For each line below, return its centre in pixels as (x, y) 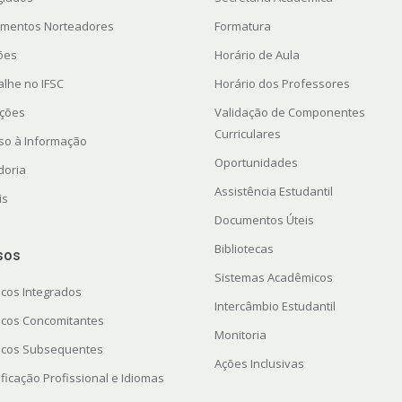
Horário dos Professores (282, 84)
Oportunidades (256, 163)
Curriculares (247, 134)
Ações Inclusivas (259, 364)
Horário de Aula (257, 55)
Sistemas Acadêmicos (273, 278)
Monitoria (240, 335)
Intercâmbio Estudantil (275, 306)
